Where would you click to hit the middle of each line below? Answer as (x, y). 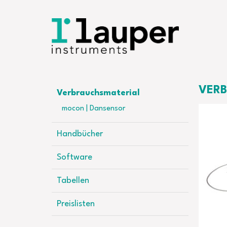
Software (74, 157)
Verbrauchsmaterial (98, 93)
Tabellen (73, 181)
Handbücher (80, 134)
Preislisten (76, 204)
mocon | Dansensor (93, 109)
